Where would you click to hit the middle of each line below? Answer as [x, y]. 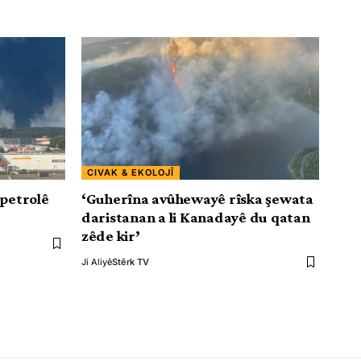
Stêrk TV [131, 262]
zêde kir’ [111, 236]
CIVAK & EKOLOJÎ [131, 172]
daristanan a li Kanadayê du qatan [196, 217]
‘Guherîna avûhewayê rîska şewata [197, 199]
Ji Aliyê [97, 262]
